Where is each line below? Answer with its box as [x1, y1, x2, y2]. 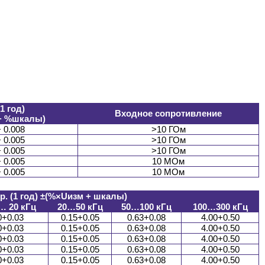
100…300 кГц [192, 202, 248, 212]
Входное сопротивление [115, 108, 222, 119]
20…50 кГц [57, 202, 103, 212]
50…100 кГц [121, 202, 172, 212]
